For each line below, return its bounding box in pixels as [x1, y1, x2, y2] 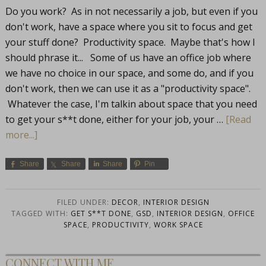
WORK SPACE [153, 219, 203, 230]
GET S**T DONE [71, 208, 131, 218]
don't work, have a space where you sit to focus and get [5, 20, 252, 33]
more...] [5, 128, 37, 141]
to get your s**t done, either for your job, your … [5, 112, 226, 126]
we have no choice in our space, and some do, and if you [5, 66, 254, 80]
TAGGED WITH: [11, 208, 71, 218]
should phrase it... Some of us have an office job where [5, 50, 251, 64]
